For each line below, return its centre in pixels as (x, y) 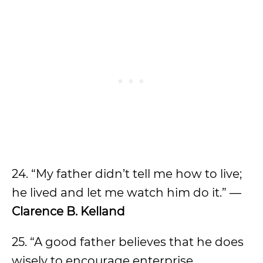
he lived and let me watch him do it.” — (127, 193)
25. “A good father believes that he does (128, 242)
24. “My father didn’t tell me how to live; (127, 174)
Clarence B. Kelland (68, 211)
